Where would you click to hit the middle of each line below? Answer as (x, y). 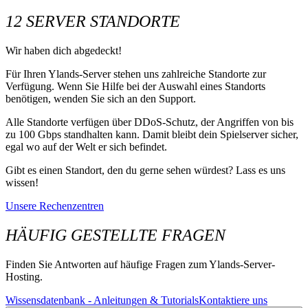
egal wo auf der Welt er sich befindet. (86, 147)
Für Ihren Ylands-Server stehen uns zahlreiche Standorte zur (136, 74)
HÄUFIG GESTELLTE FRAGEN (115, 235)
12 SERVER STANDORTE (93, 22)
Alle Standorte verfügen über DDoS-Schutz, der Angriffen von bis (150, 122)
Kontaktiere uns (233, 300)
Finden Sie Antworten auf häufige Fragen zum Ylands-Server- (140, 265)
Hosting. (24, 277)
